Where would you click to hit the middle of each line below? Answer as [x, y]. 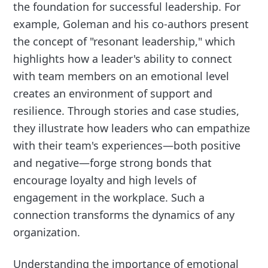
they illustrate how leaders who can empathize [132, 128]
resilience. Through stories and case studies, [127, 110]
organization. [47, 232]
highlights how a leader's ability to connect [123, 58]
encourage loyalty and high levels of [105, 180]
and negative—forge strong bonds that [113, 162]
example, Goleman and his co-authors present [131, 24]
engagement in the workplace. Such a [109, 197]
